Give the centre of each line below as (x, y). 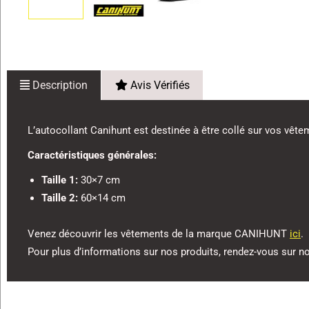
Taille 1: (60, 180)
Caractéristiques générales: (92, 155)
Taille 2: (60, 198)
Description (59, 85)
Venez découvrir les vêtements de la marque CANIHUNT (159, 233)
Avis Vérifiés (158, 85)
